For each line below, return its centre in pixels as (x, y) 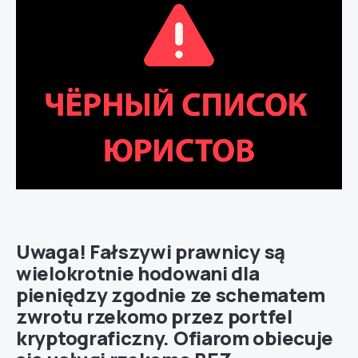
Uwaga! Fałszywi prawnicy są (151, 251)
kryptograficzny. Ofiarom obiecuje (175, 337)
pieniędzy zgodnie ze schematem (171, 294)
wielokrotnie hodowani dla (138, 272)
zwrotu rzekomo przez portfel (154, 316)
